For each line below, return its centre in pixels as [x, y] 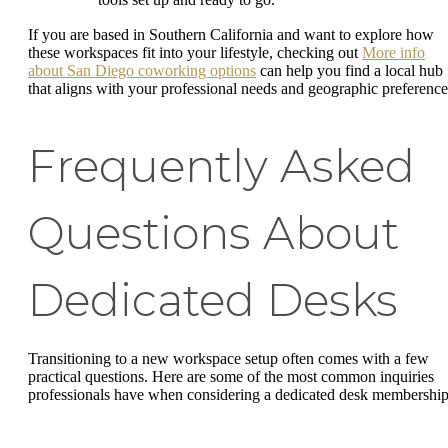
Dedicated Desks [213, 300]
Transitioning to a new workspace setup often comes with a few [228, 359]
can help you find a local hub [349, 71]
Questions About [213, 233]
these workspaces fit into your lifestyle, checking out [195, 53]
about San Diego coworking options [142, 71]
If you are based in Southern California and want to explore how [231, 35]
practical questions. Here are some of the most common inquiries [231, 377]
